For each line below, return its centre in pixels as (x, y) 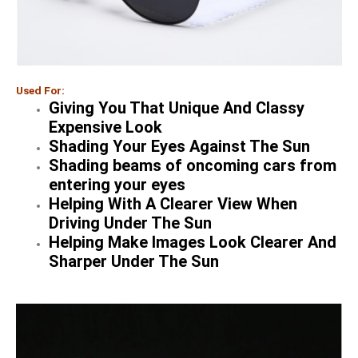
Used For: (40, 90)
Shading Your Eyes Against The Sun (180, 146)
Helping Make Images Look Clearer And (193, 242)
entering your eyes (117, 184)
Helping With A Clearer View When (173, 203)
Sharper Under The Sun (134, 261)
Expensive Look (106, 127)
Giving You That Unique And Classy (177, 107)
